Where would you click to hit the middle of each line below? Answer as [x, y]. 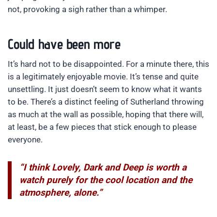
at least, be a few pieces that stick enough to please [102, 127]
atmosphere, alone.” [61, 193]
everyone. [25, 140]
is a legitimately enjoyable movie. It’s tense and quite [103, 77]
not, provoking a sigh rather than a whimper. [87, 9]
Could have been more [64, 44]
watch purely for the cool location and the [106, 180]
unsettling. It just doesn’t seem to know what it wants [105, 89]
